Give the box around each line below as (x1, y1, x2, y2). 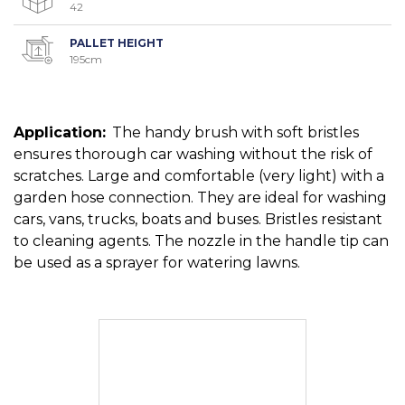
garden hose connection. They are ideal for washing (14, 188, 387, 206)
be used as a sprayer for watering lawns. (14, 253, 300, 271)
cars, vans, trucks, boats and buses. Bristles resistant (14, 210, 382, 228)
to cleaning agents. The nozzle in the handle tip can (14, 231, 389, 250)
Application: (14, 123, 106, 141)
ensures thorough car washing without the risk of (14, 145, 372, 163)
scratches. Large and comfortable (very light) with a (14, 166, 384, 184)
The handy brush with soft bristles (112, 123, 359, 141)
